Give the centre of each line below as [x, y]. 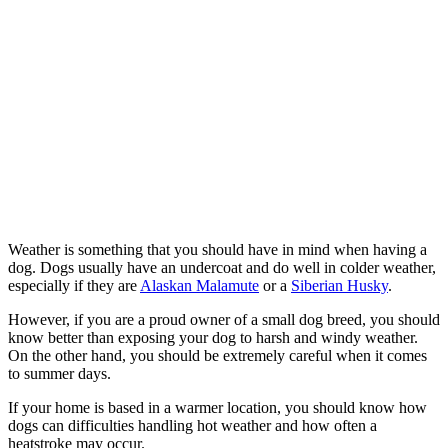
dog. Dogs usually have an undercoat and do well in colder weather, [222, 268]
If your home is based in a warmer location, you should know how [217, 408]
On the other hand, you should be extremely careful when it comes [217, 356]
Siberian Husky [339, 286]
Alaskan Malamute [199, 286]
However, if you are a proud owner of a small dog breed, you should [224, 320]
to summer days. [59, 374]
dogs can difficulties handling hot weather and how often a [192, 426]
